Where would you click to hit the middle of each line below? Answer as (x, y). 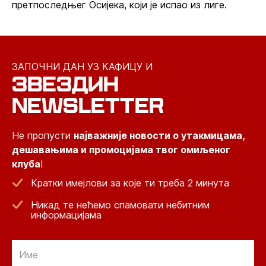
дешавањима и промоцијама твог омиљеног (121, 150)
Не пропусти (43, 135)
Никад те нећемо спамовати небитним (120, 205)
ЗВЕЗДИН (65, 84)
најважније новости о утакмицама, (159, 135)
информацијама (66, 215)
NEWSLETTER (88, 105)
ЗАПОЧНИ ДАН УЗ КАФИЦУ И (82, 66)
